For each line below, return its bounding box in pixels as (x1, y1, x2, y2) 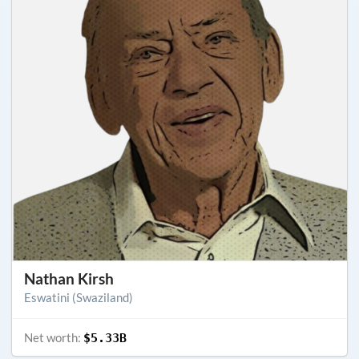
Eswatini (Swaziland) (24, 290, 133, 305)
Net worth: (24, 329, 83, 345)
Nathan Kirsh (24, 269, 114, 288)
